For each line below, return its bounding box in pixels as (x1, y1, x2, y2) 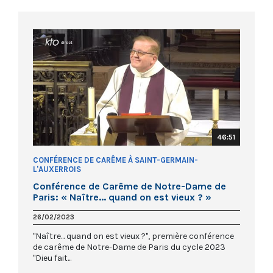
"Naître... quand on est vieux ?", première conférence (33, 231, 234, 242)
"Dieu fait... (33, 253, 71, 264)
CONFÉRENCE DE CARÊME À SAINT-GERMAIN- (33, 155, 198, 165)
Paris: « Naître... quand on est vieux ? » (33, 191, 211, 204)
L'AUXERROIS (33, 165, 81, 174)
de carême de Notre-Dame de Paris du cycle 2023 (33, 242, 225, 253)
